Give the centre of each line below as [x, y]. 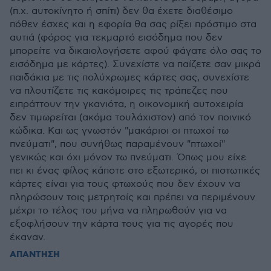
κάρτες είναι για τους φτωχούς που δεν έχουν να [125, 184]
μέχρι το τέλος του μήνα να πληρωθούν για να [118, 211]
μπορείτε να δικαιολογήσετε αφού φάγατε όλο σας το [135, 51]
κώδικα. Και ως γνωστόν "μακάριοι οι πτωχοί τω [119, 131]
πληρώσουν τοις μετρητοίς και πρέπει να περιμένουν [132, 198]
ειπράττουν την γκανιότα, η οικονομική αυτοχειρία [126, 104]
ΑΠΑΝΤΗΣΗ [35, 255]
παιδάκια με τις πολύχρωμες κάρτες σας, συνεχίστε [129, 78]
